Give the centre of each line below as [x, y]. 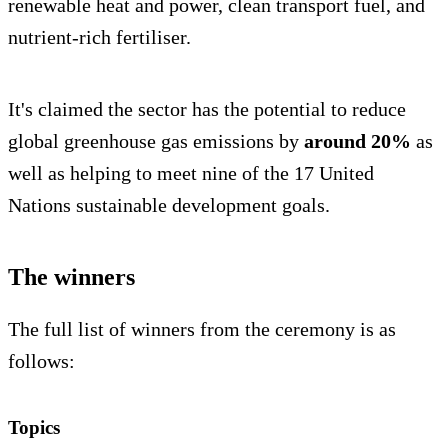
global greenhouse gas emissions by [156, 140]
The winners [71, 276]
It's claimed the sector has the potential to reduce [207, 108]
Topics [34, 427]
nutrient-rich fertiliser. [99, 36]
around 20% [357, 140]
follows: [41, 360]
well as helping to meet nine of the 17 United [191, 172]
